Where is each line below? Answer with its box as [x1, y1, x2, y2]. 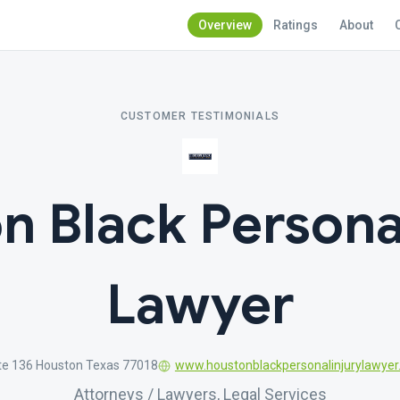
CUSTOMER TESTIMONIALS [120, 110, 280, 122]
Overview [198, 18, 252, 32]
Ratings [273, 18, 318, 32]
